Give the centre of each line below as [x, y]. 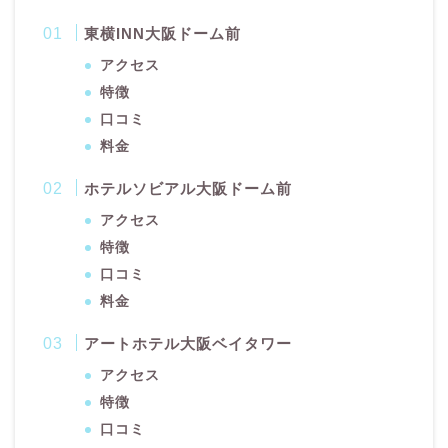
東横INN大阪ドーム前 [163, 34]
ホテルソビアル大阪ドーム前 [188, 189]
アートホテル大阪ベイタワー [188, 344]
